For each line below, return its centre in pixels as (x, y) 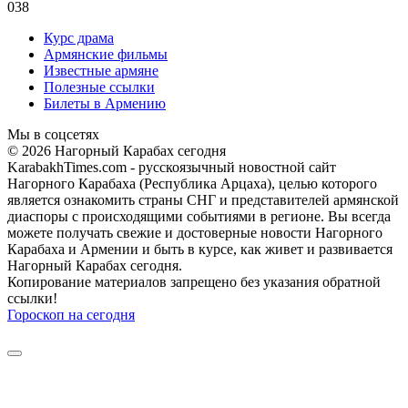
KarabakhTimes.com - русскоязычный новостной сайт (172, 167)
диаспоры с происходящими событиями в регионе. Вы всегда (199, 216)
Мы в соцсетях (53, 134)
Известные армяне (101, 70)
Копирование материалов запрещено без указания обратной (194, 281)
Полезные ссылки (99, 87)
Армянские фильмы (106, 54)
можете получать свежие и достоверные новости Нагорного (195, 232)
